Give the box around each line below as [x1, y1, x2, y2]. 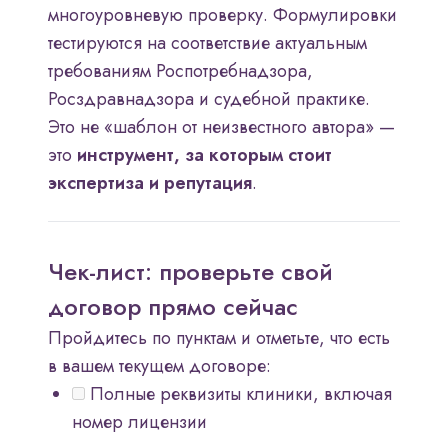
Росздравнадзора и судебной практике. [48, 86, 370, 113]
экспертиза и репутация [48, 170, 252, 197]
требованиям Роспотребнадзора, [48, 58, 313, 85]
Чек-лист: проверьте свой [48, 254, 333, 290]
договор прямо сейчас [48, 289, 298, 325]
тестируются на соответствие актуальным [48, 30, 367, 57]
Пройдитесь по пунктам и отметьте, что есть [48, 325, 390, 352]
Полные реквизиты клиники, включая [85, 381, 392, 408]
